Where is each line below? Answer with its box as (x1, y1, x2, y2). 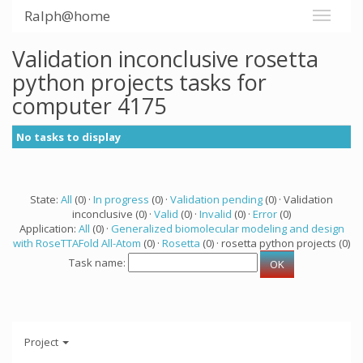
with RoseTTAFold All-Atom (13, 236, 141, 250)
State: (30, 192, 61, 207)
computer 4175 (12, 91, 166, 121)
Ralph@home (24, 6, 110, 25)
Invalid (199, 207, 232, 221)
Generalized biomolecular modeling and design (110, 221, 344, 236)
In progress (93, 192, 149, 207)
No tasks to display (16, 130, 121, 144)
